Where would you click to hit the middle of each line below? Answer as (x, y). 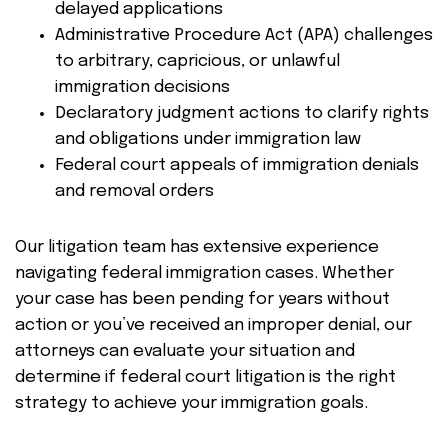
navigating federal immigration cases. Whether (204, 273)
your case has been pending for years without (202, 299)
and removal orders (134, 191)
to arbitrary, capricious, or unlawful (197, 61)
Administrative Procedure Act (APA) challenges (244, 35)
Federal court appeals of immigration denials (237, 165)
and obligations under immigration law (208, 139)
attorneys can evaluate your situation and (185, 351)
